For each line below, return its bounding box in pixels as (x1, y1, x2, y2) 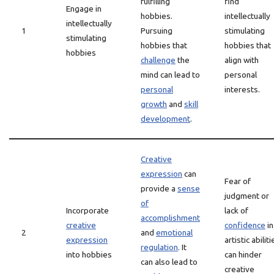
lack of (224, 206, 248, 215)
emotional (156, 228, 193, 237)
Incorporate (66, 206, 109, 215)
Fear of (224, 176, 251, 186)
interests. (224, 84, 260, 94)
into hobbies (66, 250, 112, 259)
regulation (141, 242, 178, 252)
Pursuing (141, 26, 172, 35)
